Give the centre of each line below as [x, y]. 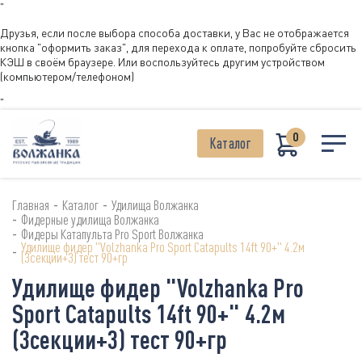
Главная [31, 205]
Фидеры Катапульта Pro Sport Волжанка [112, 234]
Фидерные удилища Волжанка [90, 220]
